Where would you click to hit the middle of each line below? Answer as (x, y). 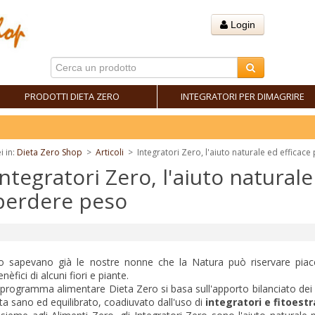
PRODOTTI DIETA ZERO (72, 96)
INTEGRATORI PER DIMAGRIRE (242, 96)
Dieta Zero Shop (50, 152)
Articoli (110, 152)
